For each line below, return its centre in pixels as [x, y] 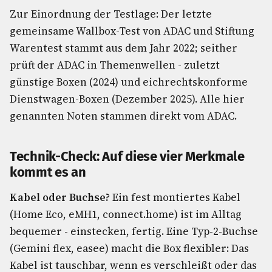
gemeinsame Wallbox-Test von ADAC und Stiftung [132, 31]
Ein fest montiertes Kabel [175, 197]
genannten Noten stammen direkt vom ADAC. [123, 116]
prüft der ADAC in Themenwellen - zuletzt [115, 65]
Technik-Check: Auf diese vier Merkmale [127, 156]
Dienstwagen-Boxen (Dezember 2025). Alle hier [127, 99]
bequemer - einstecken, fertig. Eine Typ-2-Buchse [134, 231]
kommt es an [48, 172]
